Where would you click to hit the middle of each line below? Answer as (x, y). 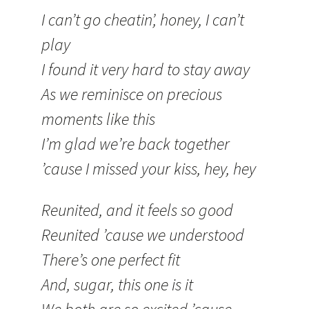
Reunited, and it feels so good (137, 210)
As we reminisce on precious (132, 94)
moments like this (98, 119)
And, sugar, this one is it (117, 285)
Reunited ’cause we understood (143, 235)
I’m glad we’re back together (136, 144)
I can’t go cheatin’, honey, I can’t (143, 20)
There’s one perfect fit (111, 260)
